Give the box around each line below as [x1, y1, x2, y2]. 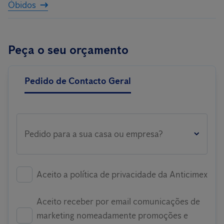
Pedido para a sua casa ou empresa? [24, 128, 163, 139]
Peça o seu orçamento [8, 42, 128, 57]
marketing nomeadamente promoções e [36, 210, 188, 221]
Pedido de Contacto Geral [24, 75, 131, 86]
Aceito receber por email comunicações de [36, 196, 200, 207]
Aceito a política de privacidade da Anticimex [36, 169, 207, 180]
